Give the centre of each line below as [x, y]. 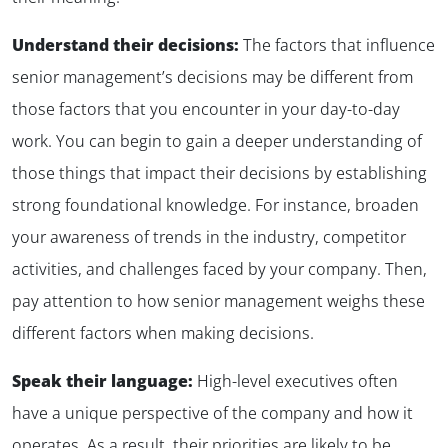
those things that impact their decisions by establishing [219, 172]
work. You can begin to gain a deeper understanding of [217, 140]
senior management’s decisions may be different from [212, 76]
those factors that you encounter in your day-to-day [206, 108]
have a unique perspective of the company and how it [212, 412]
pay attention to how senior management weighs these [218, 300]
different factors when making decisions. [163, 332]
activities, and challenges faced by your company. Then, [219, 268]
